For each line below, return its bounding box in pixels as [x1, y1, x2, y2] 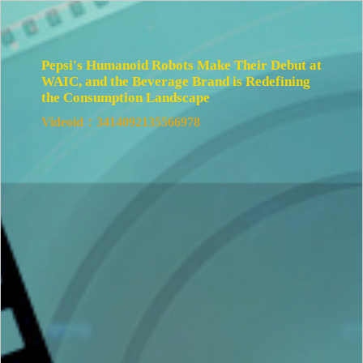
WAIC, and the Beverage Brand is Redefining [41, 74, 310, 89]
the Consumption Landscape [41, 90, 210, 105]
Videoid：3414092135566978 [41, 115, 200, 129]
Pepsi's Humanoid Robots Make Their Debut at [41, 58, 322, 73]
